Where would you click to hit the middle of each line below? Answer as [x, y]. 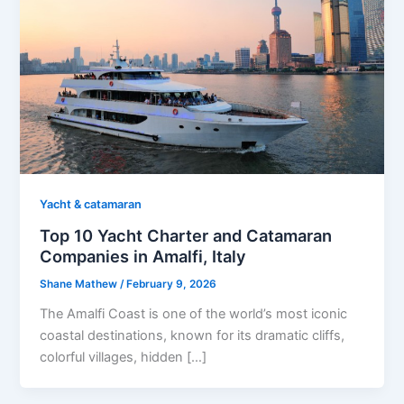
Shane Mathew [80, 285]
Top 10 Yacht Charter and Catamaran [186, 236]
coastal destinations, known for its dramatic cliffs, [193, 335]
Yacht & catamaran [91, 205]
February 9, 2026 [172, 285]
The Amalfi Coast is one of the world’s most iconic [194, 313]
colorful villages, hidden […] [124, 357]
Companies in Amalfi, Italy [143, 257]
